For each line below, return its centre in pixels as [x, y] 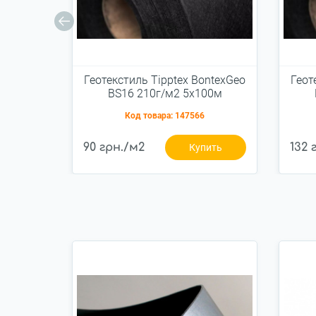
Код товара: [150, 115]
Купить [205, 147]
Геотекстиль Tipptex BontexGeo [165, 80]
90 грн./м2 [114, 147]
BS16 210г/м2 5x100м [165, 93]
